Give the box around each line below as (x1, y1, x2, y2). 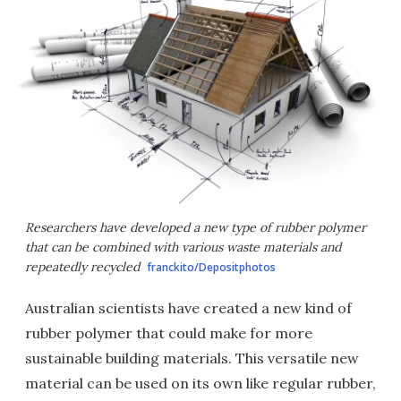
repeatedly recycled (25, 259, 140, 275)
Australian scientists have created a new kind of (25, 299, 352, 317)
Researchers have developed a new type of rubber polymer (25, 219, 366, 235)
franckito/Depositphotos (147, 260, 276, 275)
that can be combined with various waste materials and (25, 239, 341, 255)
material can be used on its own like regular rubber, (25, 374, 376, 392)
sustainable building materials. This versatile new (25, 349, 359, 367)
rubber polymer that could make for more (25, 324, 312, 342)
